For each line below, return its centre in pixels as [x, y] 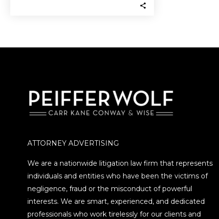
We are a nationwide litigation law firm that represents [120, 164]
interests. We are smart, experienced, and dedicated [116, 202]
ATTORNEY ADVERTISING [73, 143]
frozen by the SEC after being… [82, 9]
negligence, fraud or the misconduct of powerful [110, 189]
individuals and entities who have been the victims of [118, 176]
